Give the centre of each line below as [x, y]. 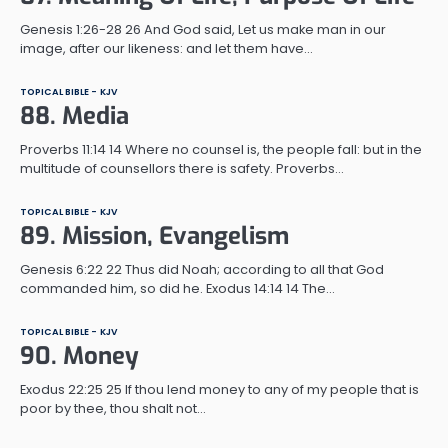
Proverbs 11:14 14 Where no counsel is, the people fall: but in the [221, 149]
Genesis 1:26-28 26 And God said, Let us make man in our [203, 29]
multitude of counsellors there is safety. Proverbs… [182, 168]
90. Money [79, 355]
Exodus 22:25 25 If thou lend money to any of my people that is [219, 389]
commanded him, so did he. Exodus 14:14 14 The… [177, 288]
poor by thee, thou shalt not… [113, 408]
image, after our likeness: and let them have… [166, 48]
